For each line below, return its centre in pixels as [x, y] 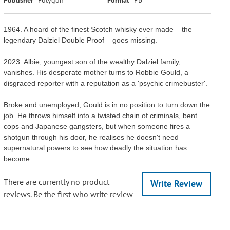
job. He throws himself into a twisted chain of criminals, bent [100, 115]
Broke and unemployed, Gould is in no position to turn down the [107, 104]
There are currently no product [56, 181]
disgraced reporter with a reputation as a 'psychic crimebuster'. [105, 83]
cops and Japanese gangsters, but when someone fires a [97, 126]
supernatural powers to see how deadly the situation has [95, 148]
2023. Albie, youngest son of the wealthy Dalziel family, [92, 61]
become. [17, 158]
